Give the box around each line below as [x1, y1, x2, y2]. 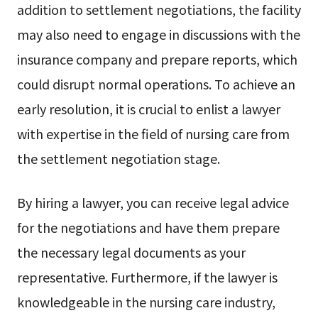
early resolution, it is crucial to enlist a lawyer [16, 99, 280, 118]
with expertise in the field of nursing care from [16, 124, 290, 143]
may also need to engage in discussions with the [16, 24, 300, 43]
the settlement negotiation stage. [16, 148, 220, 168]
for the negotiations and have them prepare [16, 217, 280, 236]
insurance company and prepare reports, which [16, 49, 297, 68]
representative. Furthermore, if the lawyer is [16, 267, 278, 286]
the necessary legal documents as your [16, 242, 246, 261]
